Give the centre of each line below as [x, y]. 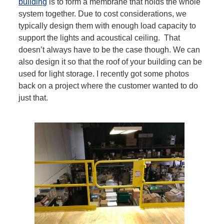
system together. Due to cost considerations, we [103, 14]
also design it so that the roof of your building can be [110, 62]
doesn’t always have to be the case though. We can [109, 50]
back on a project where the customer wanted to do [108, 86]
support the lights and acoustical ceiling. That [99, 38]
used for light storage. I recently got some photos [104, 74]
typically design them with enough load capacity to [107, 26]
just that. [33, 98]
